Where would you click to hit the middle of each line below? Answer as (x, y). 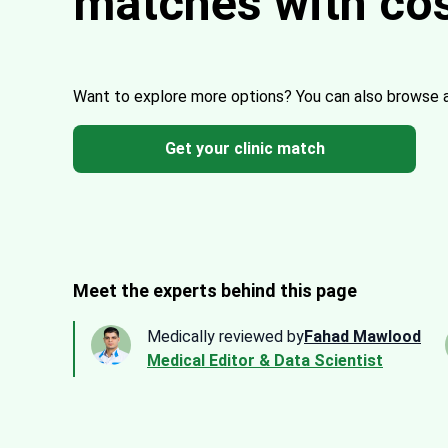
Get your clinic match (244, 148)
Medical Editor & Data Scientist (265, 360)
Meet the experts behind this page (215, 290)
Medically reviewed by (225, 336)
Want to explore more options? (184, 96)
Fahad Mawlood (362, 336)
